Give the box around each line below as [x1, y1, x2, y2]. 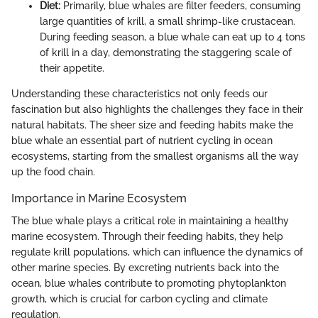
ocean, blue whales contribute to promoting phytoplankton [11, 277, 286, 289]
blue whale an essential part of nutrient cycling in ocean [11, 134, 273, 146]
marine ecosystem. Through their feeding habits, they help [11, 230, 283, 242]
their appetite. [40, 62, 104, 74]
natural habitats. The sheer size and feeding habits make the [11, 119, 293, 131]
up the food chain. [11, 165, 95, 177]
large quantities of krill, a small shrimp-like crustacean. [40, 15, 295, 27]
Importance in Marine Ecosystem [11, 191, 187, 205]
